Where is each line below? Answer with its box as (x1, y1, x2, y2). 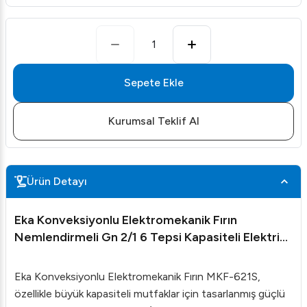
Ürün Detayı (27, 175, 87, 188)
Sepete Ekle (123, 76, 184, 89)
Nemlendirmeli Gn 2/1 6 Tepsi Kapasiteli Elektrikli (14, 230, 291, 245)
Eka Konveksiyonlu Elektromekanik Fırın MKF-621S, (14, 270, 260, 283)
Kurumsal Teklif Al (108, 114, 199, 127)
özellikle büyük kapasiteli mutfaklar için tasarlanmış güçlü (14, 287, 285, 300)
